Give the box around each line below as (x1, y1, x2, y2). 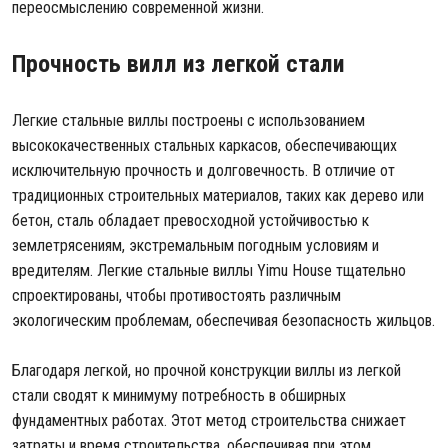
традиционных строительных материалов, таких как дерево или (12, 186, 424, 205)
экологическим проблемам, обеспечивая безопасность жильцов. (12, 311, 435, 330)
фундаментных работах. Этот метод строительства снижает (12, 411, 406, 430)
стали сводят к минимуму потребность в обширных (12, 386, 346, 405)
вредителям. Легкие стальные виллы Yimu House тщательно (12, 261, 406, 280)
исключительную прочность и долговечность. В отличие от (12, 161, 395, 180)
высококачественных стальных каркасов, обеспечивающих (12, 136, 397, 155)
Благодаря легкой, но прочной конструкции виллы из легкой (12, 361, 401, 380)
